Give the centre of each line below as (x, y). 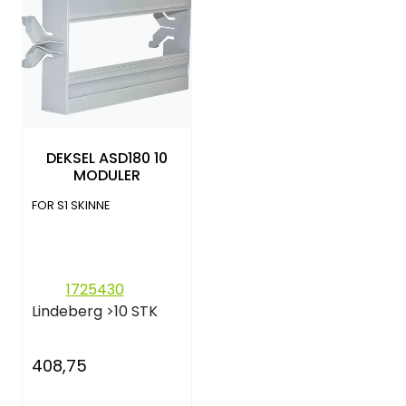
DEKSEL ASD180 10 (107, 159)
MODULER (107, 176)
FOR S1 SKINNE (71, 205)
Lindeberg (67, 311)
